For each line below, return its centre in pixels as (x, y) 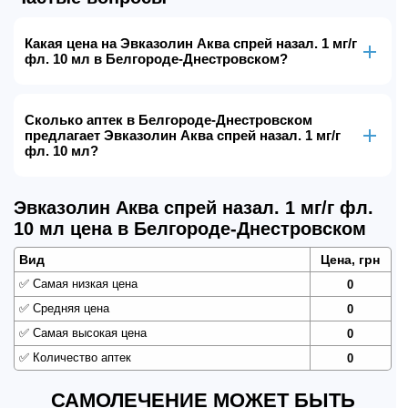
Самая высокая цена (88, 333)
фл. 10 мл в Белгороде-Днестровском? (156, 59)
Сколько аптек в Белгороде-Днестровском (168, 120)
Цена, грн (351, 260)
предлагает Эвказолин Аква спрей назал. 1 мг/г (183, 135)
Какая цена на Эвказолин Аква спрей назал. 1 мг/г (191, 43)
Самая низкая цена (83, 284)
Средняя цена (69, 308)
